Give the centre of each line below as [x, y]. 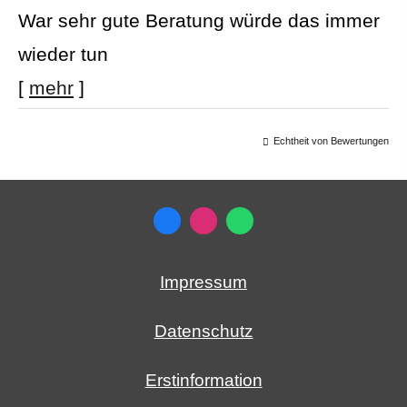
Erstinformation [203, 380]
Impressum [203, 282]
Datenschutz [203, 331]
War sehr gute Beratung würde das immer [199, 20]
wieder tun [63, 54]
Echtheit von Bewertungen [331, 140]
